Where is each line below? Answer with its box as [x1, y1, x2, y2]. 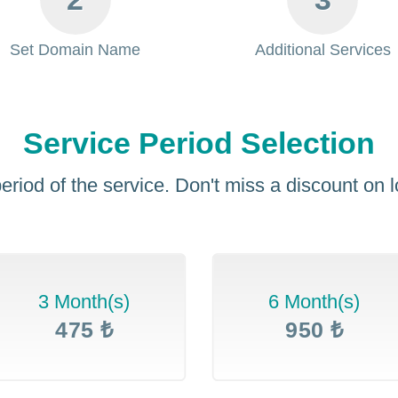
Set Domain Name [10, 41, 141, 59]
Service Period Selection [22, 126, 375, 160]
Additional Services [254, 41, 391, 59]
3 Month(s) [38, 291, 130, 313]
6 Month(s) [268, 291, 360, 313]
